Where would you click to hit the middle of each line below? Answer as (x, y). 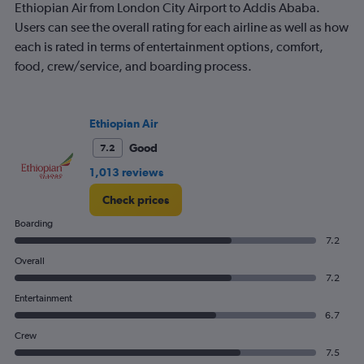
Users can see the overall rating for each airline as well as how (182, 28)
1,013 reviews (126, 173)
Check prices (136, 200)
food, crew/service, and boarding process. (133, 67)
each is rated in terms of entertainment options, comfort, (169, 47)
